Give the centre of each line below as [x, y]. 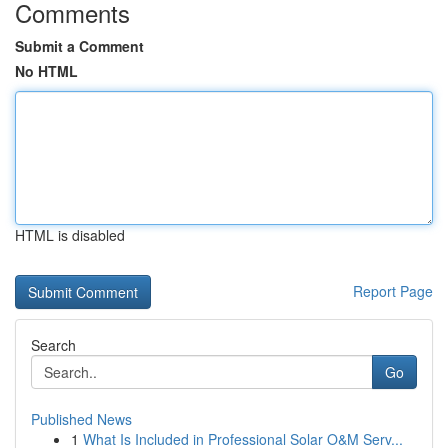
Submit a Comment [79, 46]
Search [53, 345]
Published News [81, 419]
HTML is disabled [70, 235]
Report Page [393, 291]
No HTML [46, 71]
